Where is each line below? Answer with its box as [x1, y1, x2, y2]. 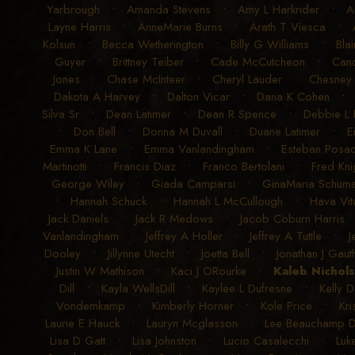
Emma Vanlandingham [144, 140, 254, 158]
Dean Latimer [106, 105, 171, 124]
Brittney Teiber [112, 53, 184, 71]
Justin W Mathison [55, 262, 144, 281]
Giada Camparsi [151, 175, 235, 193]
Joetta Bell [200, 245, 250, 263]
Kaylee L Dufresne [202, 280, 292, 298]
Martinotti [43, 158, 87, 176]
